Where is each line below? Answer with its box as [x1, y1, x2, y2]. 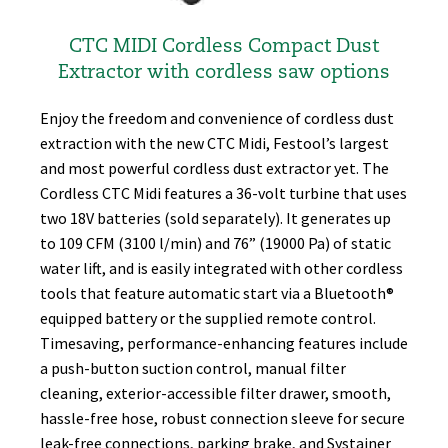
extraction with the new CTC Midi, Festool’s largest [40, 133, 389, 154]
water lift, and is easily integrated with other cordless [40, 258, 403, 279]
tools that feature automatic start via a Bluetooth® [40, 283, 394, 304]
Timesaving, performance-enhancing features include [40, 333, 408, 354]
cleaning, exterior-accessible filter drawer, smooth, [40, 383, 391, 404]
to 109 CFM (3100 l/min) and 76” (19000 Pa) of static [40, 233, 391, 254]
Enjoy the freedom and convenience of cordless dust [40, 108, 394, 129]
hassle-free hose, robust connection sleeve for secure [40, 408, 405, 429]
